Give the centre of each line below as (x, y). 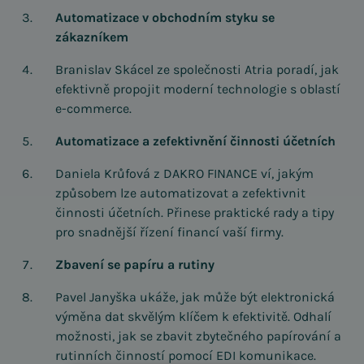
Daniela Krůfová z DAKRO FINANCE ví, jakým (184, 173)
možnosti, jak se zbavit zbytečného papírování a (198, 336)
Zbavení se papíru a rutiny (135, 264)
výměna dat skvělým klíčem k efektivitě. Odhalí (193, 316)
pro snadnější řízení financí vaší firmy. (169, 232)
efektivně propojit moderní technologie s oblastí (198, 89)
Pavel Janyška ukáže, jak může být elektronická (195, 297)
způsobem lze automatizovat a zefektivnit (180, 193)
